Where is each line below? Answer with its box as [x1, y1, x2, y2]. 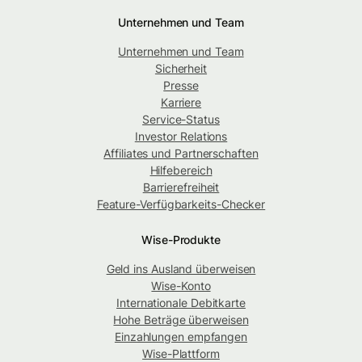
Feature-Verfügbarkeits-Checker [96, 196, 266, 211]
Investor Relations [134, 128, 228, 143]
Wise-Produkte [141, 232, 221, 246]
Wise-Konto [151, 278, 211, 293]
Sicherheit [154, 61, 208, 75]
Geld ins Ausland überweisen [106, 261, 256, 276]
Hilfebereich [149, 162, 213, 177]
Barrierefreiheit [142, 179, 220, 194]
